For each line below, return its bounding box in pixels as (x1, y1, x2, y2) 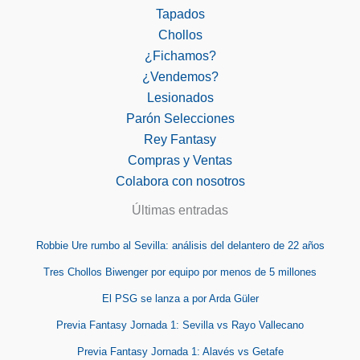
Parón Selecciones (125, 111, 235, 125)
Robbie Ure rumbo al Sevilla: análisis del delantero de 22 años (35, 239, 325, 252)
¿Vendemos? (141, 69, 219, 84)
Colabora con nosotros (115, 174, 245, 188)
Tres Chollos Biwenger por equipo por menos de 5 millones (43, 265, 317, 278)
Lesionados (146, 90, 214, 104)
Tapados (155, 6, 205, 21)
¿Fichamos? (144, 48, 216, 63)
